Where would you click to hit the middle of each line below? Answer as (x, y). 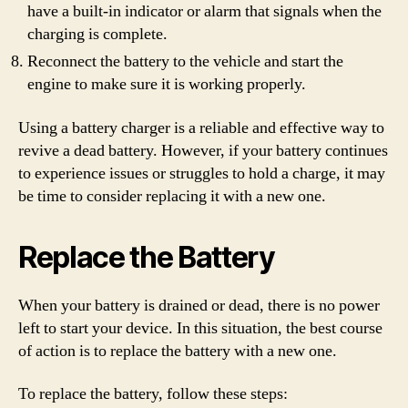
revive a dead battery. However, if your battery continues (203, 150)
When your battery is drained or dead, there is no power (199, 305)
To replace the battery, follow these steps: (153, 394)
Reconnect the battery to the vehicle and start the (185, 61)
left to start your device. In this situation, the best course (200, 328)
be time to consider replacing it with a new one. (172, 196)
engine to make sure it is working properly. (167, 84)
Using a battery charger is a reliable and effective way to (201, 127)
